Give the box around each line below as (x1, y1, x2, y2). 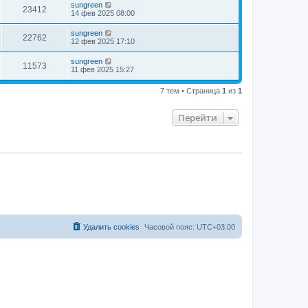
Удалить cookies (83, 223, 140, 231)
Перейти (178, 111, 217, 124)
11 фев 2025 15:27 (71, 65, 134, 74)
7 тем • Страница (160, 86, 222, 95)
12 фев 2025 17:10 (71, 36, 135, 45)
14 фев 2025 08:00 (71, 8, 135, 17)
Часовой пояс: (144, 223, 197, 231)
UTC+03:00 (197, 223, 235, 231)
